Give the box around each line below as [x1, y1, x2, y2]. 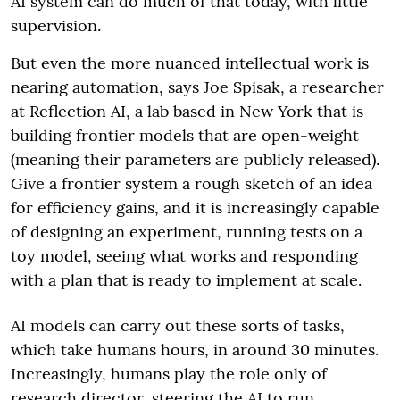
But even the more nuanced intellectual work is [11, 52, 369, 73]
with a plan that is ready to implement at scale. [11, 269, 362, 290]
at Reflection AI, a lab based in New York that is [11, 100, 363, 121]
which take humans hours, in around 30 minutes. [11, 338, 379, 360]
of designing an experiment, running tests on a [11, 221, 362, 242]
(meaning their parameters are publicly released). [11, 148, 379, 170]
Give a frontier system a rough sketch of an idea [11, 172, 372, 194]
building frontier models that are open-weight [11, 124, 359, 146]
